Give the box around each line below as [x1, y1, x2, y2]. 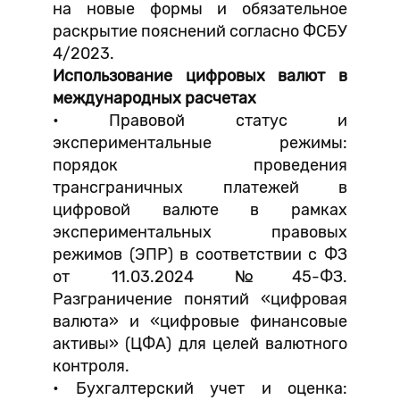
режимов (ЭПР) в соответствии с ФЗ [53, 245, 347, 264]
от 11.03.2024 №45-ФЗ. [53, 267, 347, 287]
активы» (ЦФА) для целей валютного [53, 334, 347, 354]
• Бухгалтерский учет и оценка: [53, 379, 347, 398]
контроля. [53, 356, 129, 376]
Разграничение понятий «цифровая [53, 289, 347, 309]
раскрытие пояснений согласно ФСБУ [53, 21, 347, 41]
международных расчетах [53, 88, 256, 108]
